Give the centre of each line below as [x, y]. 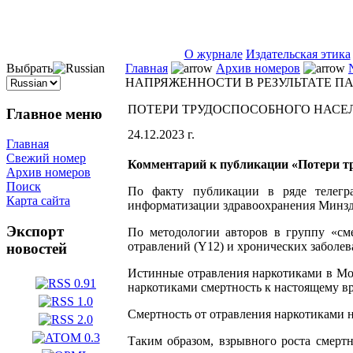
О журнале [213, 54]
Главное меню [54, 113]
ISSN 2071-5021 [81, 40]
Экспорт [35, 232]
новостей [37, 249]
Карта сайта [38, 201]
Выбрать [30, 68]
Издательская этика [298, 54]
